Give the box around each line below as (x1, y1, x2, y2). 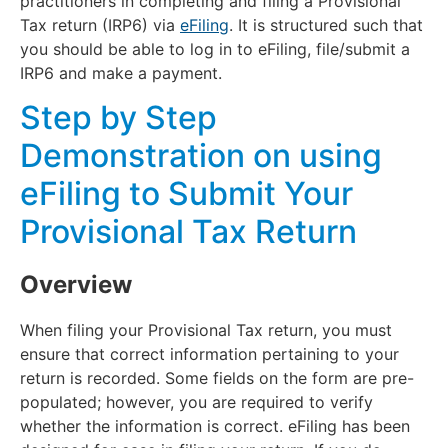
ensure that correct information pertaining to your (20, 343, 399, 364)
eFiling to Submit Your (20, 174, 353, 214)
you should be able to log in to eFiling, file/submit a (20, 39, 410, 59)
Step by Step (20, 98, 217, 138)
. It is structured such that (229, 15, 423, 35)
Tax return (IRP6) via (20, 15, 180, 35)
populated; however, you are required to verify (20, 391, 373, 412)
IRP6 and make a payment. (20, 63, 222, 83)
